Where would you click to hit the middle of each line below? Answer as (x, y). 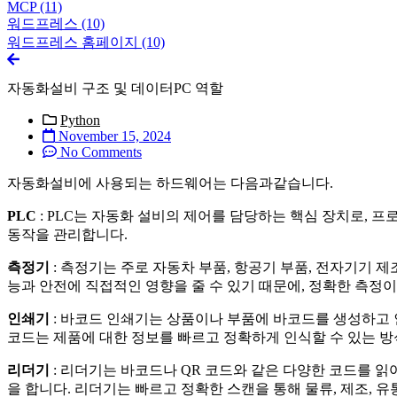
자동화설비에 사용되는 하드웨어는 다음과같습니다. (170, 183)
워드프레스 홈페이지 (74, 42)
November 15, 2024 (115, 136)
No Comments (101, 152)
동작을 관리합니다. (67, 234)
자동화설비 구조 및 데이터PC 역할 (115, 88)
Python (80, 120)
